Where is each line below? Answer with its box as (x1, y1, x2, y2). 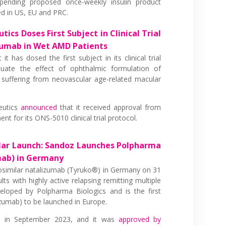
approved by (119, 214, 161, 224)
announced (21, 102, 61, 112)
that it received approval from (60, 102, 161, 112)
